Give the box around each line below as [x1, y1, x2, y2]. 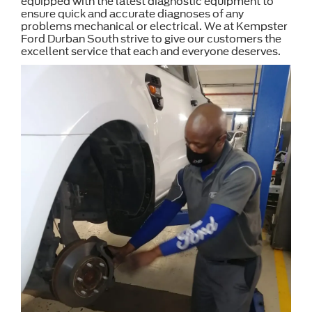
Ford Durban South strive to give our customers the [21, 32, 281, 45]
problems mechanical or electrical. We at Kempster [21, 19, 288, 33]
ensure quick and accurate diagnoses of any [21, 7, 244, 20]
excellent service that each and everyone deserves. [21, 45, 281, 58]
